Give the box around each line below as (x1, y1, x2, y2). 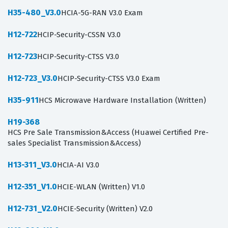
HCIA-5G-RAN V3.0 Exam (61, 8, 143, 18)
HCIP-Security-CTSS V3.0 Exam (58, 74, 160, 83)
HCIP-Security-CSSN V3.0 (37, 30, 121, 40)
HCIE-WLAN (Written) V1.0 (57, 182, 145, 192)
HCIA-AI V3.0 (57, 160, 99, 170)
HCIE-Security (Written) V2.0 (58, 204, 153, 214)
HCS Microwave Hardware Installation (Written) (39, 96, 206, 105)
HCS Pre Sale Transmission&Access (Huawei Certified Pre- (8, 128, 209, 137)
